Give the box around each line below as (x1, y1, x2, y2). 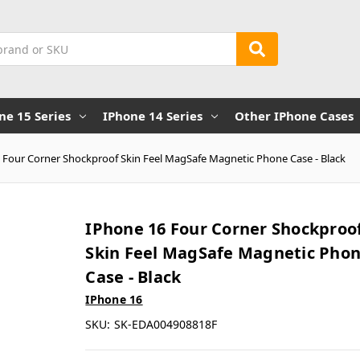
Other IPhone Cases (234, 107, 354, 124)
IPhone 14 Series (102, 107, 202, 124)
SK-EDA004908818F (114, 316, 218, 332)
